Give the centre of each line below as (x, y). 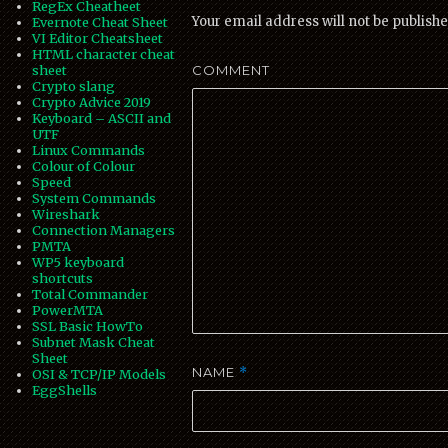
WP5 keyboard (78, 262)
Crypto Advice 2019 (92, 102)
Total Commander (90, 294)
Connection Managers (104, 230)
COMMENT (231, 70)
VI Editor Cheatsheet (98, 38)
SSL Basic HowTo (88, 326)
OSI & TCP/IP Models (99, 374)
